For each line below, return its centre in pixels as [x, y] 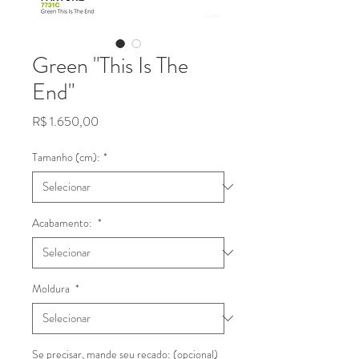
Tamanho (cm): [66, 157]
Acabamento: [63, 222]
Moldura [52, 288]
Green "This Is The [110, 65]
